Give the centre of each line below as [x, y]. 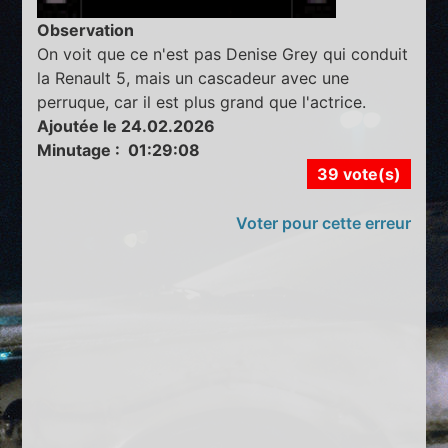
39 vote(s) [358, 174]
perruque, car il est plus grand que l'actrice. [202, 102]
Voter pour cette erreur [323, 223]
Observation [86, 30]
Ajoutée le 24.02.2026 [126, 126]
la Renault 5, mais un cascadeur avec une [193, 78]
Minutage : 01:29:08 [119, 150]
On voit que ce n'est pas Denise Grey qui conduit [223, 54]
